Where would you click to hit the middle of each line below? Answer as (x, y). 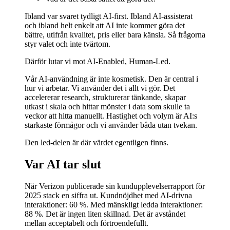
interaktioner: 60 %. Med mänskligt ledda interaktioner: (114, 205)
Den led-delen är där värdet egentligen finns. (97, 143)
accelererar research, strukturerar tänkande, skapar (105, 98)
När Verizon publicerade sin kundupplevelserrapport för (115, 186)
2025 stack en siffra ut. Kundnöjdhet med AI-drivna (108, 196)
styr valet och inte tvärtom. (68, 44)
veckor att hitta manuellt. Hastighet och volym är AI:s (111, 116)
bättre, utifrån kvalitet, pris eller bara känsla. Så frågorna (115, 35)
